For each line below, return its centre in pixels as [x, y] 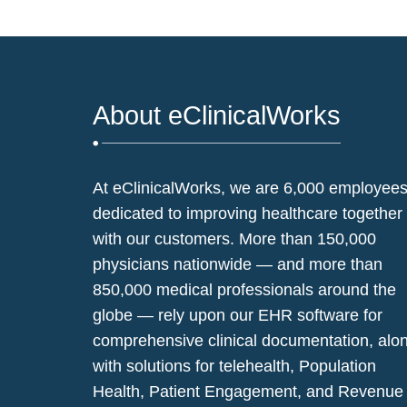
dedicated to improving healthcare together [248, 214]
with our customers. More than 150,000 [234, 239]
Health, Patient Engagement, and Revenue [248, 392]
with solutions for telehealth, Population [234, 367]
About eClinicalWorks [217, 116]
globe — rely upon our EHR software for [238, 316]
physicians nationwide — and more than [238, 265]
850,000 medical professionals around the [244, 290]
